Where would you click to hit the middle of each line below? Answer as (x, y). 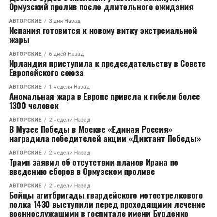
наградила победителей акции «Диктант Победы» (105, 138)
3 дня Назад (64, 21)
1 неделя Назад (69, 87)
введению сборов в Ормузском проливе (82, 171)
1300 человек (34, 105)
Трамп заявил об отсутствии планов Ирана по (93, 162)
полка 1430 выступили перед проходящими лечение (107, 204)
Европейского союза (46, 72)
